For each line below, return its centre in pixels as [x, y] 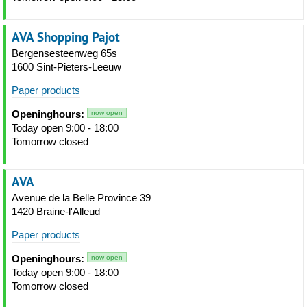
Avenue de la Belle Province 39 [81, 198]
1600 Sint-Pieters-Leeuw [66, 67]
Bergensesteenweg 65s [64, 53]
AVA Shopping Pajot [66, 37]
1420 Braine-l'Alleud [56, 211]
